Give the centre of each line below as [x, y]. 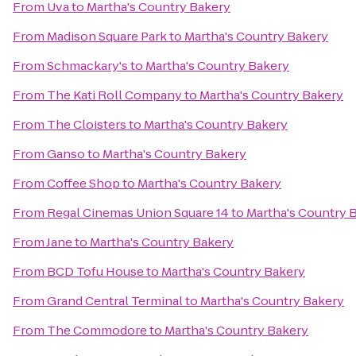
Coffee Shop [83, 183]
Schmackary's [87, 66]
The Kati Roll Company [114, 95]
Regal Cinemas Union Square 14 [138, 213]
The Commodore [97, 330]
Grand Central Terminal [115, 301]
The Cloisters [87, 124]
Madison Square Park [107, 36]
